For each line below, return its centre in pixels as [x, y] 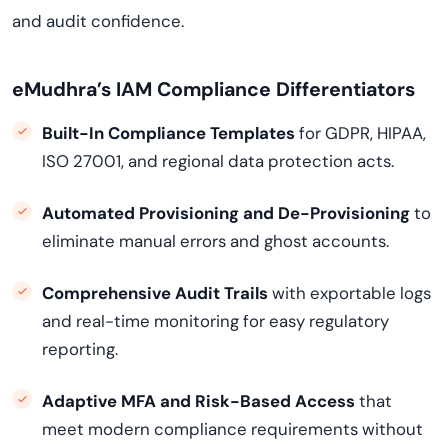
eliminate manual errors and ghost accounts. [215, 241]
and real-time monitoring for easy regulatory [215, 321]
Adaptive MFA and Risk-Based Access [198, 401]
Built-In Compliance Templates [168, 133]
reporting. [80, 349]
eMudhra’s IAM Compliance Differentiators [213, 89]
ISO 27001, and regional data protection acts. [218, 161]
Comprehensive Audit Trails [155, 293]
